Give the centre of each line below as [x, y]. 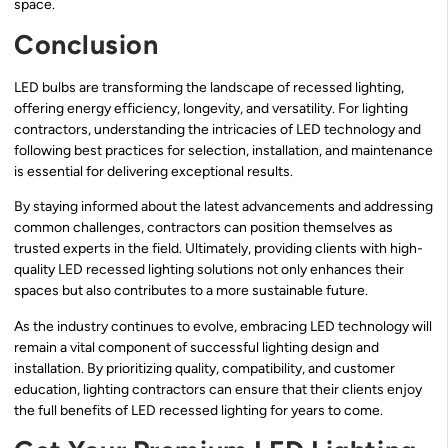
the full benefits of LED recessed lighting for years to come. [198, 410]
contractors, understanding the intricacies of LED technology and [217, 130]
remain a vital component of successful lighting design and [196, 347]
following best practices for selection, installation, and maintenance [223, 151]
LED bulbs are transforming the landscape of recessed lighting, [209, 88]
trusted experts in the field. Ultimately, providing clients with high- [218, 249]
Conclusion [86, 45]
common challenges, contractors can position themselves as [203, 228]
